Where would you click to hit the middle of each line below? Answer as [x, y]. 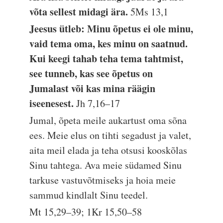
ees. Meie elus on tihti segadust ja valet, [111, 135]
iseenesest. [53, 103]
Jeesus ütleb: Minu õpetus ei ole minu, [111, 29]
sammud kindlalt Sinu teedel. [89, 195]
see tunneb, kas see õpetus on [91, 73]
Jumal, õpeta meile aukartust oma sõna [108, 120]
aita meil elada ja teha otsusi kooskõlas [109, 150]
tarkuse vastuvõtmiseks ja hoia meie [103, 180]
